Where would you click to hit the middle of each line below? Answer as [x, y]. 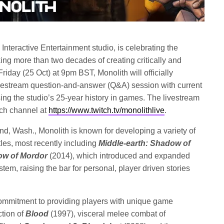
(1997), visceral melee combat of [107, 214]
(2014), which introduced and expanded [119, 156]
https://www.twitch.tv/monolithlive [107, 110]
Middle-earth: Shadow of [145, 143]
